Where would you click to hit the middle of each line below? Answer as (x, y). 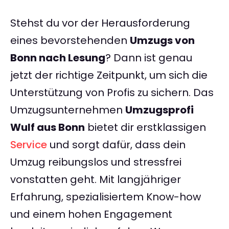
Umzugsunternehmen (68, 110)
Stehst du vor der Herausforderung (100, 23)
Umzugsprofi (159, 110)
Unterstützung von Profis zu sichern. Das (112, 93)
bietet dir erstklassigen (145, 128)
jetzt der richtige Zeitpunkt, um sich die (109, 75)
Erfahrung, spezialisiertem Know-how (106, 197)
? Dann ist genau (149, 58)
